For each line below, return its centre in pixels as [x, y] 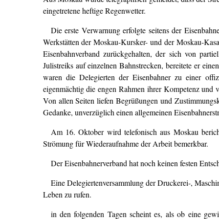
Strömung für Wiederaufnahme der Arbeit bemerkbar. [125, 143]
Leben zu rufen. [67, 194]
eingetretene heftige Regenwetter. [94, 10]
